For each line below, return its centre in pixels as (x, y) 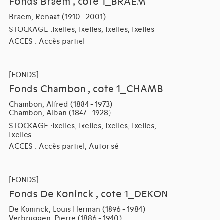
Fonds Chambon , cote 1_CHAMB (86, 90)
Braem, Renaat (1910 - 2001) (57, 17)
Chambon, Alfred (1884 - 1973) (60, 104)
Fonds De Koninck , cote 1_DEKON (88, 195)
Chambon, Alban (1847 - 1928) (60, 113)
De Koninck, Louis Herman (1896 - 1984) (77, 209)
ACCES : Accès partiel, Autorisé (64, 147)
